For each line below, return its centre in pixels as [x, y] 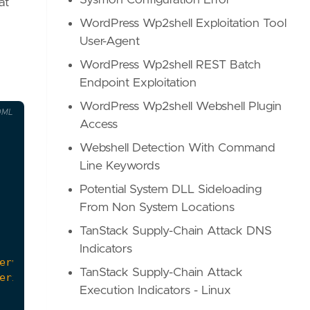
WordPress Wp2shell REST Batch [171, 65]
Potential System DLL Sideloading [171, 190]
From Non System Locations [157, 208]
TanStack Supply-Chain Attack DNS [176, 231]
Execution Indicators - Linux [156, 291]
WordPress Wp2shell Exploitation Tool [183, 24]
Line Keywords [120, 166]
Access [99, 125]
